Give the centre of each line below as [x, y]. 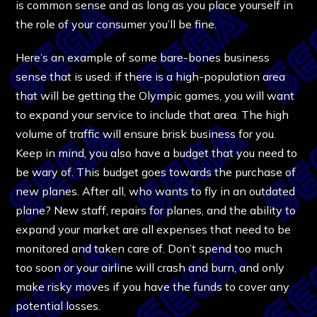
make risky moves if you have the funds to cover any [153, 286]
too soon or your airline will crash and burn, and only [150, 267]
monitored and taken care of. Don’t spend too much [149, 248]
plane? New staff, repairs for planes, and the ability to [156, 210]
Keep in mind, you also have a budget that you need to [157, 152]
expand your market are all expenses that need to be [154, 229]
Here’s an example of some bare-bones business [143, 57]
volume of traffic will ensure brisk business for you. [146, 133]
